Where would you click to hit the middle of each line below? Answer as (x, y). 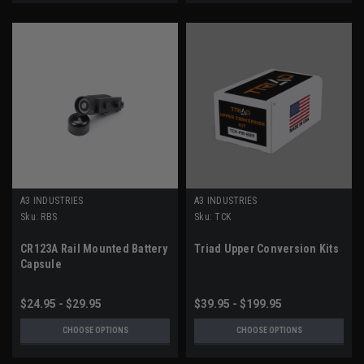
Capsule (41, 264)
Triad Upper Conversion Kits (266, 249)
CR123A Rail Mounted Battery (94, 249)
